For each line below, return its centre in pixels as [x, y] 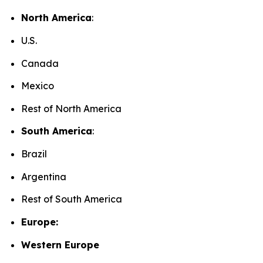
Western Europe [61, 245]
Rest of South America [73, 199]
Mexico [39, 86]
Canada [42, 63]
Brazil [36, 154]
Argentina [45, 176]
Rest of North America [73, 108]
